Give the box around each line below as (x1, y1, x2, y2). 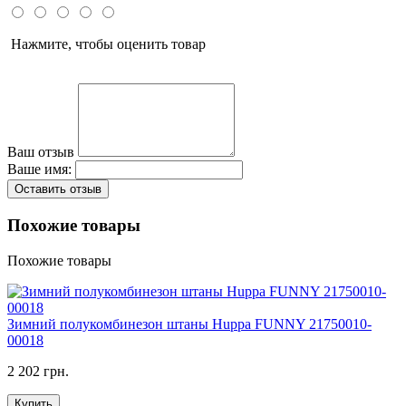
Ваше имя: (7, 161, 72, 178)
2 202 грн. (7, 362, 69, 379)
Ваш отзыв (7, 144, 74, 160)
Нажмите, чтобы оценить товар (7, 36, 206, 53)
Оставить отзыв (14, 182, 101, 197)
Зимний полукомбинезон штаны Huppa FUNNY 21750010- (7, 315, 372, 332)
